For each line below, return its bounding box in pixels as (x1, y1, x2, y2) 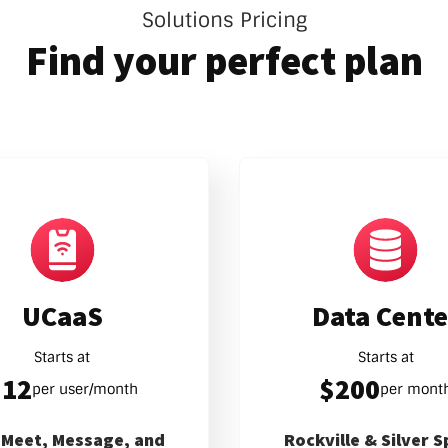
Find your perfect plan (25, 36, 423, 87)
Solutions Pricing (141, 7, 307, 34)
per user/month (32, 380, 139, 399)
